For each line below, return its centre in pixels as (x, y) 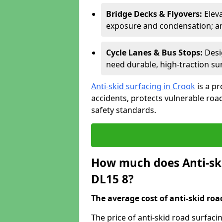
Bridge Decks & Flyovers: (155, 14)
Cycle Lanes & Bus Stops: (155, 53)
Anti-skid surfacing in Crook (143, 86)
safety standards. (124, 110)
